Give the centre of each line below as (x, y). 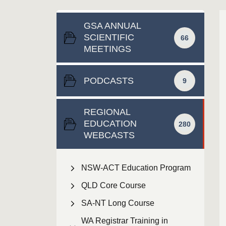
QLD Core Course (114, 185)
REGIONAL (107, 112)
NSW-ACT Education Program (136, 168)
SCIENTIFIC (109, 37)
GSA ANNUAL (112, 26)
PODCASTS (109, 80)
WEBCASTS (109, 135)
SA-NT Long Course (118, 203)
